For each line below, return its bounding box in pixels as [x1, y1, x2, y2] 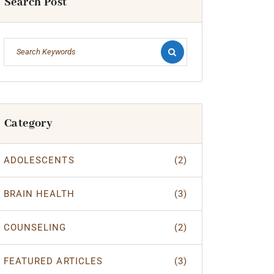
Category [4, 116, 53, 131]
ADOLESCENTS [4, 155, 75, 166]
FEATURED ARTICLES [4, 256, 103, 267]
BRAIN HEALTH [4, 188, 75, 199]
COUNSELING [4, 222, 67, 233]
